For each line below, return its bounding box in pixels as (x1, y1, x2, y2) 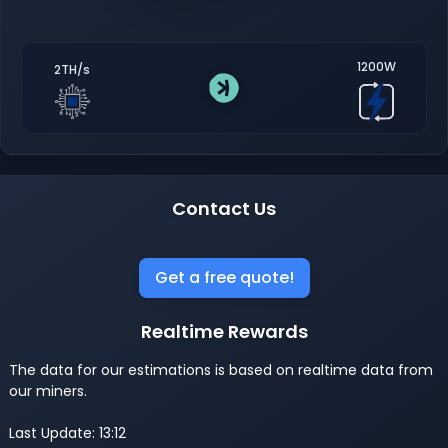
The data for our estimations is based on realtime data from (9, 359, 433, 380)
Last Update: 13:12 (9, 422, 126, 443)
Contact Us (172, 195, 276, 221)
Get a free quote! (154, 265, 294, 289)
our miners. (9, 380, 87, 401)
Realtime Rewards (140, 318, 308, 344)
